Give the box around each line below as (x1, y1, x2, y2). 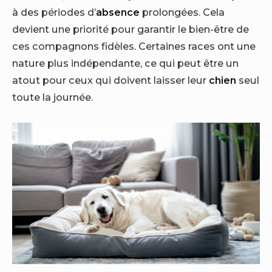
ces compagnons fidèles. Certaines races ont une (12, 39, 256, 52)
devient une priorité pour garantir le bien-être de (12, 22, 249, 35)
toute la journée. (12, 90, 93, 103)
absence (96, 5, 140, 18)
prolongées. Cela (140, 5, 225, 18)
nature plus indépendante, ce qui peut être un (12, 56, 239, 69)
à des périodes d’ (12, 5, 96, 18)
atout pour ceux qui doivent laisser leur (12, 73, 209, 86)
